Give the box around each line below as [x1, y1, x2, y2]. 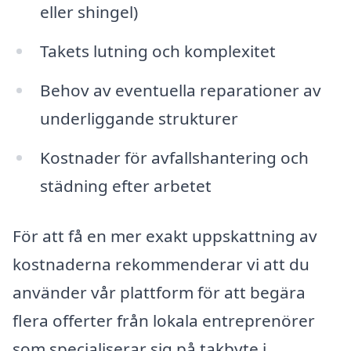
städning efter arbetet [39, 174, 212, 197]
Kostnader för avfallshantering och [39, 146, 309, 168]
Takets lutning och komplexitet [39, 40, 276, 63]
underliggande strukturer [39, 107, 238, 130]
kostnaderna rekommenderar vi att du [13, 252, 309, 275]
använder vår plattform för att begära [13, 280, 306, 303]
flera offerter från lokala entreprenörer [13, 309, 315, 331]
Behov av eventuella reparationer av [39, 79, 321, 102]
